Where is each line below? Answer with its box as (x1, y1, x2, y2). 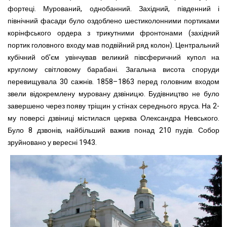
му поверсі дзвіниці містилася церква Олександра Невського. (8, 113, 219, 124)
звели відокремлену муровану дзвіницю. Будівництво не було (8, 89, 219, 100)
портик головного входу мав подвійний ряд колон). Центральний (8, 40, 219, 51)
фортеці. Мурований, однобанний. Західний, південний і (8, 4, 219, 15)
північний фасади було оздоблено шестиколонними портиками (8, 16, 219, 27)
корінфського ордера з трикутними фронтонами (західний (8, 28, 219, 39)
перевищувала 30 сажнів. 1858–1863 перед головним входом (8, 77, 219, 88)
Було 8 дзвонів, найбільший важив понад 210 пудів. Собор (8, 125, 219, 136)
